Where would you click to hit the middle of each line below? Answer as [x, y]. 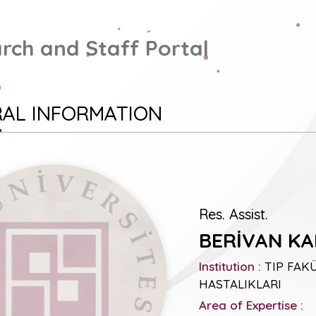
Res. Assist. [234, 214]
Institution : [230, 266]
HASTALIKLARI [241, 284]
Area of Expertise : [251, 305]
